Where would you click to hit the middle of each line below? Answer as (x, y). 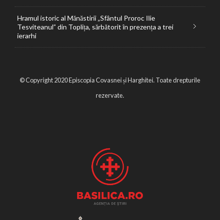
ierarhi (27, 36)
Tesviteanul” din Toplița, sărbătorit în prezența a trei (95, 27)
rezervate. (110, 96)
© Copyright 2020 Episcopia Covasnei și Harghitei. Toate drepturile (110, 80)
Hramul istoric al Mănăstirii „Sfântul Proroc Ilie (86, 18)
